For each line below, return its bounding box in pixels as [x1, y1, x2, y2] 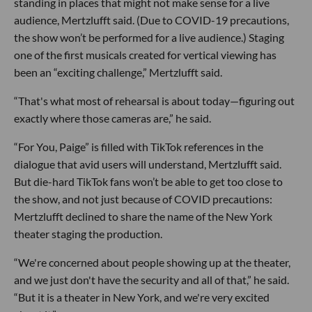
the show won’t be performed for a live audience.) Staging [14, 31, 284, 45]
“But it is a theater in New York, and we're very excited [14, 290, 270, 304]
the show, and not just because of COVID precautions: [14, 192, 272, 206]
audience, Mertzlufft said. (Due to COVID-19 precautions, [14, 13, 289, 27]
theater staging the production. [14, 227, 162, 241]
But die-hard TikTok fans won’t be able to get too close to [14, 175, 283, 189]
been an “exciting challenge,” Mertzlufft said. [14, 65, 222, 79]
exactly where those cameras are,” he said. [14, 111, 211, 125]
